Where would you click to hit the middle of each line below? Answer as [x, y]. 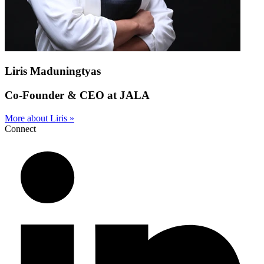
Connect [20, 128]
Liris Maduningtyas [53, 71]
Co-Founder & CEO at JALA [77, 95]
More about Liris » [39, 118]
